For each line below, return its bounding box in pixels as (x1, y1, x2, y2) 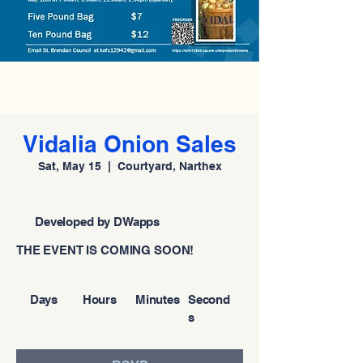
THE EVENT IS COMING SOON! (16, 243, 194, 257)
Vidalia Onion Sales (23, 130, 237, 157)
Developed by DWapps (35, 215, 160, 228)
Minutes (135, 292, 180, 306)
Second (187, 292, 230, 306)
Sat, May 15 (37, 160, 101, 173)
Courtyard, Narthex (117, 160, 222, 173)
